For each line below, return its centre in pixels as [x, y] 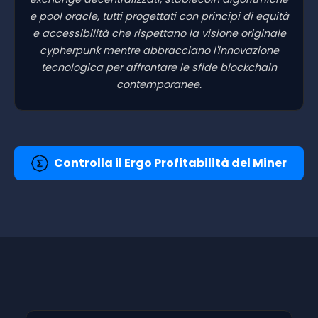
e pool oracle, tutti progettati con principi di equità [159, 16]
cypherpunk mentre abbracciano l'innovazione [159, 50]
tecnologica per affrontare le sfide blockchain [159, 67]
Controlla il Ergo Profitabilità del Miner [170, 163]
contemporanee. [159, 84]
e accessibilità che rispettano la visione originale [159, 33]
